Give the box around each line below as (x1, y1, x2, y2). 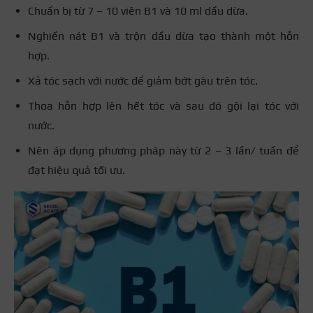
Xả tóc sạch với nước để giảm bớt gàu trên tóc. (28, 74, 258, 88)
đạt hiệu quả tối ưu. (28, 163, 128, 177)
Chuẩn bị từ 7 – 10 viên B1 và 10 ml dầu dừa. (28, 4, 248, 18)
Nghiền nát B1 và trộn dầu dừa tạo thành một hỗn (28, 29, 299, 43)
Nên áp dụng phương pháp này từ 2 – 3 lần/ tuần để (28, 144, 299, 158)
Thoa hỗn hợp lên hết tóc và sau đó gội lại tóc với (28, 99, 299, 113)
